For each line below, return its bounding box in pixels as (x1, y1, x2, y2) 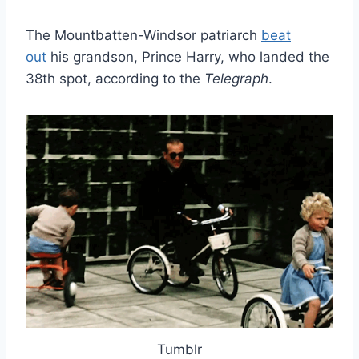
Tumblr (157, 341, 202, 357)
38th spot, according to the (26, 71, 204, 87)
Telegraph (204, 71, 268, 87)
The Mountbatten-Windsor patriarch (26, 27, 261, 44)
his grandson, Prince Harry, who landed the (46, 49, 329, 66)
